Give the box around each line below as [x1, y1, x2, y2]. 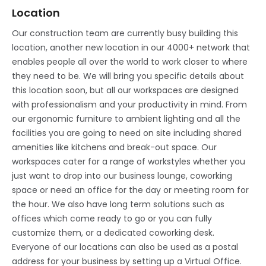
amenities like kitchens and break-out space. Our [12, 141, 217, 153]
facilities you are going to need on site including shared [12, 127, 242, 139]
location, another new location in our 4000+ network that [12, 42, 250, 53]
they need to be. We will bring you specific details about [12, 70, 244, 82]
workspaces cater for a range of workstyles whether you [12, 156, 245, 167]
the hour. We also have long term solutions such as [12, 198, 224, 210]
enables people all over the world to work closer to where [12, 56, 248, 68]
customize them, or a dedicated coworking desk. [12, 227, 214, 239]
